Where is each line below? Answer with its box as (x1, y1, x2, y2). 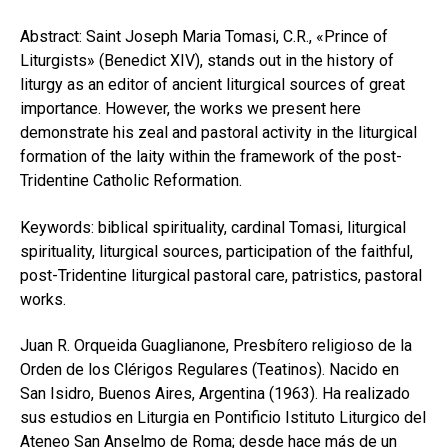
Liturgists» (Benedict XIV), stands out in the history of (20, 51, 394, 71)
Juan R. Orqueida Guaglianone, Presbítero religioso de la (20, 336, 412, 356)
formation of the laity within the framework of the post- (20, 147, 402, 167)
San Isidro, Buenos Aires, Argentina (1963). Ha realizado (20, 384, 410, 404)
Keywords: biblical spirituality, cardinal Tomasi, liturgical (20, 217, 406, 237)
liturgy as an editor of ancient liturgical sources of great (20, 75, 405, 95)
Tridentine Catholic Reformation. (20, 171, 242, 191)
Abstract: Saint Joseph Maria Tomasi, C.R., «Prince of (20, 27, 388, 47)
